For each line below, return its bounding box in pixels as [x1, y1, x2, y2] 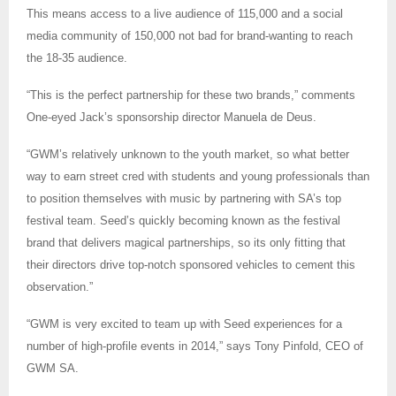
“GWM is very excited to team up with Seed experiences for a [27, 316, 342, 331]
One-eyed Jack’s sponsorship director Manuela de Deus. [27, 110, 316, 124]
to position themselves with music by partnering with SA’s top [27, 191, 341, 205]
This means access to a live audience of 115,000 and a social [27, 6, 343, 20]
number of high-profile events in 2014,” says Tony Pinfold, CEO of [27, 339, 363, 353]
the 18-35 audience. [27, 50, 131, 65]
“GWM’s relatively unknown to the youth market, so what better [27, 147, 349, 161]
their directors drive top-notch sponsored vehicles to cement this [27, 257, 355, 271]
